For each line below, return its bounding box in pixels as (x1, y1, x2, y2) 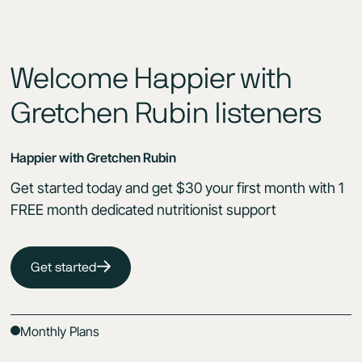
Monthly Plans (20, 323, 100, 340)
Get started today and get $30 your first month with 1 (11, 179, 344, 197)
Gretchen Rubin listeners (11, 99, 322, 129)
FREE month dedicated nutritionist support (11, 201, 277, 219)
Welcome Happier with (11, 65, 293, 95)
